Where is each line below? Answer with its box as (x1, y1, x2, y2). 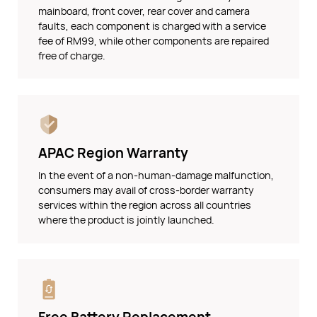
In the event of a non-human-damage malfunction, (38, 168, 275, 183)
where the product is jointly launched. (38, 213, 215, 227)
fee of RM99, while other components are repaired (38, 33, 270, 47)
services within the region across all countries (38, 198, 252, 212)
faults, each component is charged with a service (38, 18, 267, 33)
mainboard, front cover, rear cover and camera (38, 4, 250, 18)
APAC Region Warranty (38, 143, 189, 162)
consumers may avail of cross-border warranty (38, 183, 255, 197)
